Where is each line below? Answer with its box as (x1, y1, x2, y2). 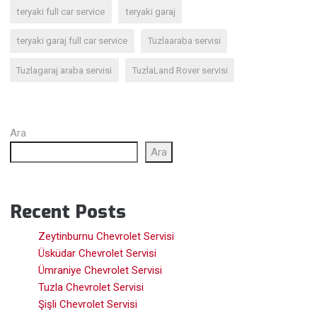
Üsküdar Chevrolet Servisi (38, 247, 157, 260)
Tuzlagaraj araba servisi (16, 64, 113, 76)
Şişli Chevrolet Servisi (38, 298, 138, 311)
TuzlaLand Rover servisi (132, 64, 228, 76)
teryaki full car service (16, 6, 105, 17)
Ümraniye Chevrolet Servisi (38, 264, 163, 277)
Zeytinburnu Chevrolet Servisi (38, 230, 175, 243)
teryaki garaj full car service (16, 35, 128, 47)
